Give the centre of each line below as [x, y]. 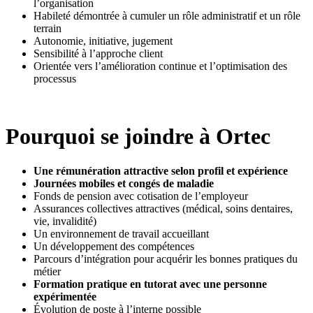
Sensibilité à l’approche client [98, 53]
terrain [48, 28]
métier [47, 271]
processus [55, 78]
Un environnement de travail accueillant [121, 233]
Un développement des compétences [114, 246]
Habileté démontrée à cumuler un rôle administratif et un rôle [167, 15]
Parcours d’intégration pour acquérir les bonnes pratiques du [166, 259]
